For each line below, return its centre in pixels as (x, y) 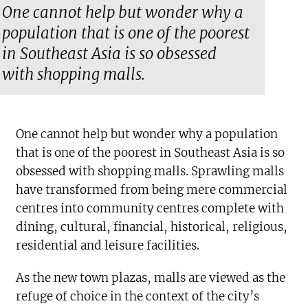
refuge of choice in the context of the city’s (138, 296)
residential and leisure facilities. (108, 245)
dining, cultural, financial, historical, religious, (152, 227)
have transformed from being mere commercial (152, 190)
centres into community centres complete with (150, 208)
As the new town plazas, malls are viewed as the (151, 278)
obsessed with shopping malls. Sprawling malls (150, 171)
